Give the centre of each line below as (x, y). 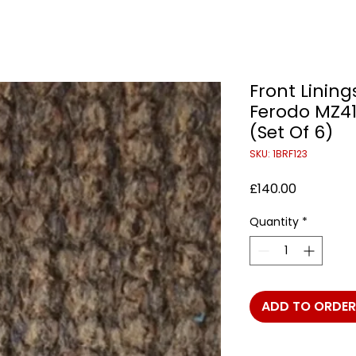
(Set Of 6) (291, 132)
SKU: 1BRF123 (279, 154)
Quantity (274, 222)
